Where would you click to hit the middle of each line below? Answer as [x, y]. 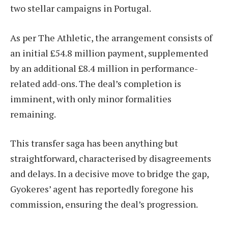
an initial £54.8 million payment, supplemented [109, 53]
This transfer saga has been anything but [94, 143]
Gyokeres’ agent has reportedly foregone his [102, 189]
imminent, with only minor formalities [91, 98]
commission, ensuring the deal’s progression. [104, 204]
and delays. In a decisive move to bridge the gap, [109, 174]
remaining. [33, 114]
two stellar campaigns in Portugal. [81, 8]
